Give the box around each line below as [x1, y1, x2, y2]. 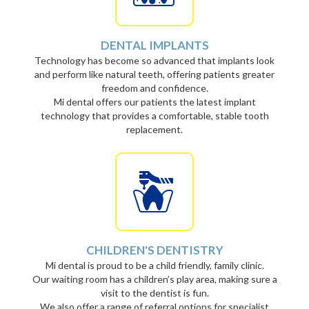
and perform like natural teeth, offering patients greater [34, 68, 275, 80]
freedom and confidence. [101, 82, 208, 94]
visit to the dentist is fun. [100, 287, 209, 299]
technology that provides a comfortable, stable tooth [40, 110, 269, 121]
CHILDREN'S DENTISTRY [86, 243, 223, 257]
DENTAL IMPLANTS [100, 38, 209, 52]
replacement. [126, 123, 183, 135]
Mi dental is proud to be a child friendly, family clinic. [45, 259, 264, 271]
